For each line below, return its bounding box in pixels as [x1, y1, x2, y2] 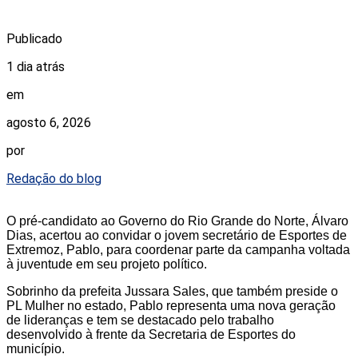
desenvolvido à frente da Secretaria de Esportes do [6, 328, 296, 342]
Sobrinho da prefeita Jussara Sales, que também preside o [6, 284, 338, 299]
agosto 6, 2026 [6, 115, 91, 131]
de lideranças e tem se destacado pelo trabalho [6, 313, 274, 328]
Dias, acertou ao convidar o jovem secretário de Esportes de [6, 229, 347, 243]
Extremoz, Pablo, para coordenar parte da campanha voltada [6, 243, 350, 257]
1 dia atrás [6, 59, 65, 75]
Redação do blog [6, 171, 101, 187]
